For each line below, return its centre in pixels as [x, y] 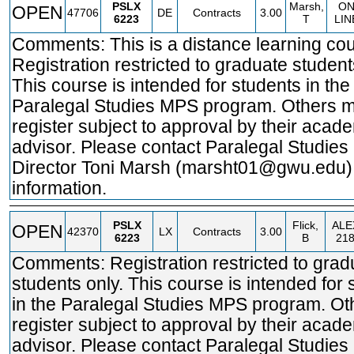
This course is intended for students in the [181, 85]
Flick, [305, 225]
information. [59, 188]
